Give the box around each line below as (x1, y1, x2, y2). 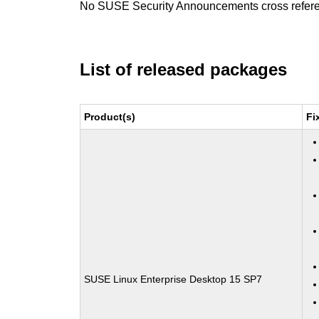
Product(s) (84, 111, 136, 122)
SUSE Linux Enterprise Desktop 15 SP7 (84, 273, 263, 285)
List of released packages (80, 60, 288, 79)
